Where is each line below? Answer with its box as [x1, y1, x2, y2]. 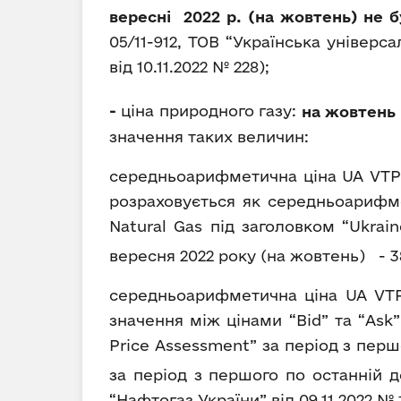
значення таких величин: [109, 127, 309, 145]
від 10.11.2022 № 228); [109, 58, 269, 76]
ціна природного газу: [121, 102, 297, 120]
